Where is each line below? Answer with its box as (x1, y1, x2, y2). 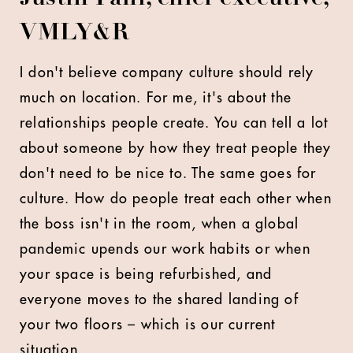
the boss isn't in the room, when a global (20, 217, 299, 231)
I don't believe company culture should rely (20, 65, 314, 80)
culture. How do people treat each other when (20, 191, 332, 206)
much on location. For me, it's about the (20, 91, 292, 105)
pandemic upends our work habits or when (20, 242, 310, 256)
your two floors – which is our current (20, 318, 276, 332)
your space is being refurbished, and (20, 267, 273, 281)
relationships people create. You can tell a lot (20, 116, 329, 130)
